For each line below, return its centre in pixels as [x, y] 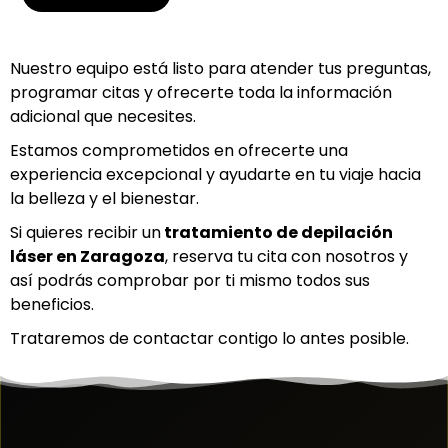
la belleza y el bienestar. [104, 198]
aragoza [127, 256]
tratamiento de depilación [277, 232]
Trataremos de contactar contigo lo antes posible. [209, 338]
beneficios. [52, 304]
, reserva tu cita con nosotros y [286, 256]
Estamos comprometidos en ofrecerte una [179, 150]
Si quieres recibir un [85, 232]
